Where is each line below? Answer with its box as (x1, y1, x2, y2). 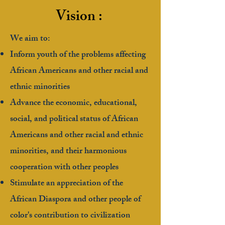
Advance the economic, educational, (10, 96, 137, 111)
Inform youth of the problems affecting (10, 48, 146, 63)
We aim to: (10, 32, 50, 47)
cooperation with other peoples (10, 160, 119, 175)
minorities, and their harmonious (10, 144, 127, 159)
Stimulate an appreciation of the (10, 176, 123, 191)
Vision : (55, 5, 105, 31)
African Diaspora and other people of (10, 192, 141, 207)
